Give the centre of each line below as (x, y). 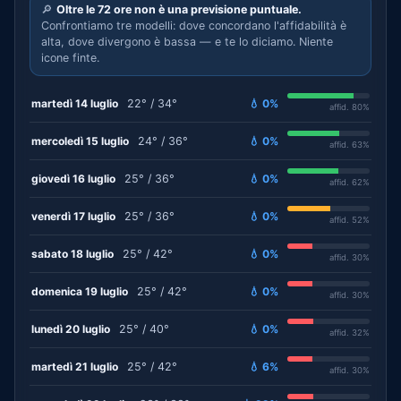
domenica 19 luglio (80, 291)
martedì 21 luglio (75, 366)
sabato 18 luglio (73, 253)
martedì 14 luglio (75, 103)
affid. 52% (350, 220)
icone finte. (70, 58)
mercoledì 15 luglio (80, 141)
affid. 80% (350, 107)
